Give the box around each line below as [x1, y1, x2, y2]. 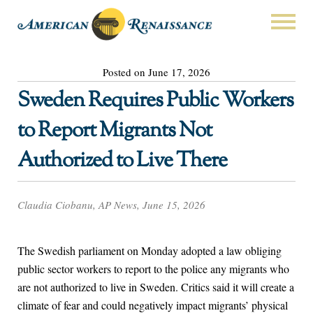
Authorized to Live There [17, 145, 227, 176]
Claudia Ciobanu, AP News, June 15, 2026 [17, 198, 205, 212]
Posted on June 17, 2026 [103, 64, 210, 79]
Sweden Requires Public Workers [17, 85, 293, 116]
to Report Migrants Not [17, 115, 212, 146]
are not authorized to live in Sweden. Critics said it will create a [17, 279, 294, 295]
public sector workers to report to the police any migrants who [17, 261, 289, 277]
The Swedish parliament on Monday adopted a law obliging [17, 243, 282, 259]
